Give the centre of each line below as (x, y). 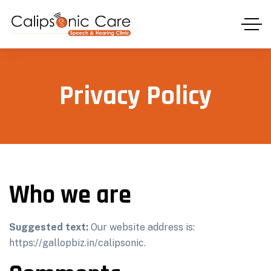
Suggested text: (50, 227)
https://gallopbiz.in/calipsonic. (77, 243)
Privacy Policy (135, 96)
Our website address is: (143, 227)
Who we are (70, 195)
